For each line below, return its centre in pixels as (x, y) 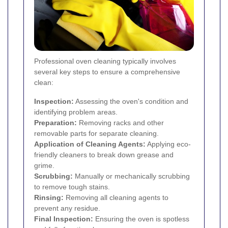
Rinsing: (49, 198)
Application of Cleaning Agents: (90, 144)
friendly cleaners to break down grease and (104, 155)
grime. (44, 166)
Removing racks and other (120, 123)
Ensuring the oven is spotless (141, 219)
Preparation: (55, 123)
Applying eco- (168, 144)
